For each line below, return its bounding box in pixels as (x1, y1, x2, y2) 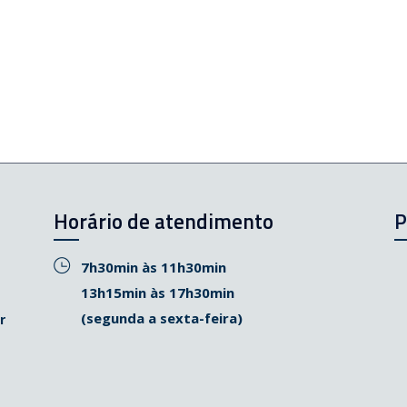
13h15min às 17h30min (81, 283, 234, 302)
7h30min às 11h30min (81, 258, 226, 276)
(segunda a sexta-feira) (81, 309, 243, 327)
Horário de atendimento (54, 205, 273, 237)
